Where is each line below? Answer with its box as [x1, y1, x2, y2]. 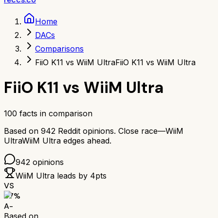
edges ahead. [63, 135, 111, 145]
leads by [54, 170, 90, 181]
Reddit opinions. [55, 126, 116, 136]
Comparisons [35, 44, 84, 54]
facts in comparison [17, 108, 92, 118]
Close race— [118, 126, 165, 136]
